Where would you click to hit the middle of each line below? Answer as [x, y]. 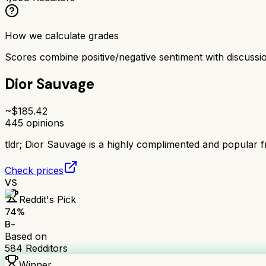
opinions [44, 123]
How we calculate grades [62, 35]
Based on [26, 236]
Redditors [45, 248]
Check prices [34, 170]
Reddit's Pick [47, 199]
